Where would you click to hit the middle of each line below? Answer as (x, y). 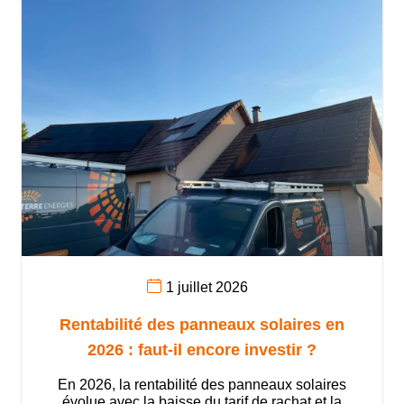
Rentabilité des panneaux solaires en (202, 325)
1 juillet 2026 (207, 287)
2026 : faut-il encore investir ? (202, 350)
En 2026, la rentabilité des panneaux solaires (202, 385)
